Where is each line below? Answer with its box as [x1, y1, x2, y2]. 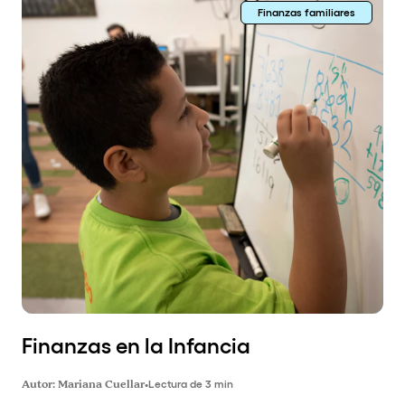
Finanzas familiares [258, 5, 355, 18]
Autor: [22, 378, 58, 393]
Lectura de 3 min [148, 378, 233, 391]
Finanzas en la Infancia [22, 334, 250, 359]
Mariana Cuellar [58, 378, 145, 393]
